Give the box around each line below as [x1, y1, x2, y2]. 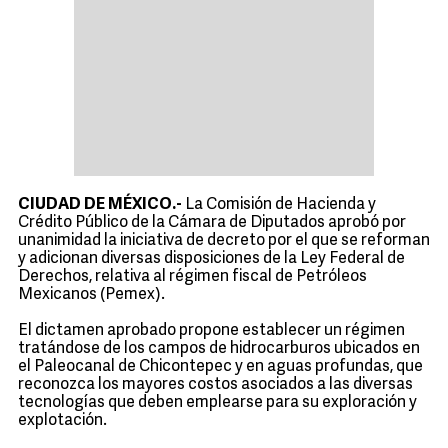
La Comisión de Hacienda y [182, 197, 376, 213]
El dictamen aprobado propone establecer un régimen [18, 323, 405, 339]
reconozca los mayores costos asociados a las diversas [18, 377, 413, 393]
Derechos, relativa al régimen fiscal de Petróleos [18, 269, 367, 285]
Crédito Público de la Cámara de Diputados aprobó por [18, 215, 406, 231]
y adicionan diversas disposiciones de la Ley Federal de [18, 251, 405, 267]
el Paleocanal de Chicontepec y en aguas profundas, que [18, 359, 423, 375]
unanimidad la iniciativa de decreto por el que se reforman [18, 233, 430, 249]
